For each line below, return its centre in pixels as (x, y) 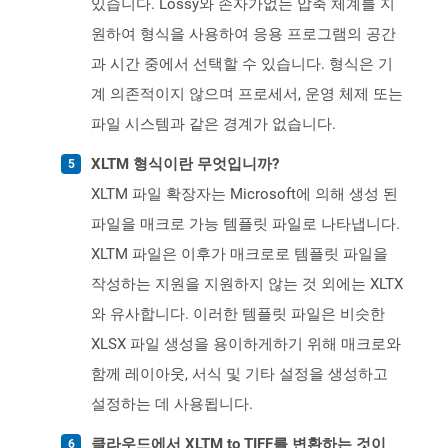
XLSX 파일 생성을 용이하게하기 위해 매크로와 (246, 344)
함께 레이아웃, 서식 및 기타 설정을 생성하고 (239, 374)
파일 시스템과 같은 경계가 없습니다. (213, 124)
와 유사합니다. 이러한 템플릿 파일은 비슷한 (238, 314)
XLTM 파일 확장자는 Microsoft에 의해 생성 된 (244, 194)
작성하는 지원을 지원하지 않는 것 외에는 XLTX (247, 284)
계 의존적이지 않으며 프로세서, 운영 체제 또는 (247, 94)
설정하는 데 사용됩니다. (172, 404)
